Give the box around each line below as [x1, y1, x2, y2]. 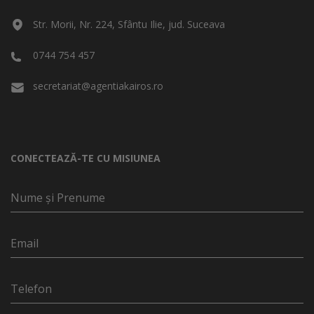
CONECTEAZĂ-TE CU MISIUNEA [11, 151, 161, 165]
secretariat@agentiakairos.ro [33, 78, 163, 93]
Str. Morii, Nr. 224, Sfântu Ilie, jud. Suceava [33, 17, 225, 31]
